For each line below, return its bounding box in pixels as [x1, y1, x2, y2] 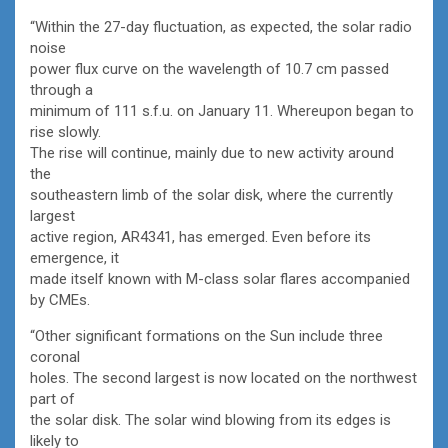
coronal [30, 347, 80, 366]
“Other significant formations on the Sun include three [30, 326, 383, 345]
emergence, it [30, 248, 119, 267]
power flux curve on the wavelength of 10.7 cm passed [30, 59, 389, 78]
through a [30, 80, 93, 99]
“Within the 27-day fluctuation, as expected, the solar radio [30, 17, 412, 36]
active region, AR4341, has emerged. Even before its [30, 227, 371, 246]
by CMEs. [30, 290, 90, 309]
